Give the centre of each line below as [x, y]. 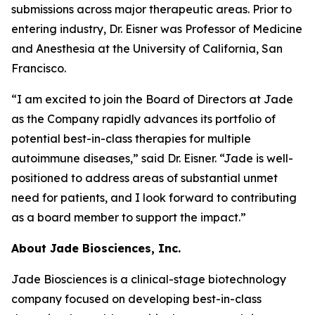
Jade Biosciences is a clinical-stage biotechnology [149, 279]
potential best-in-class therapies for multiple [131, 139]
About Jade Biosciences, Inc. [96, 248]
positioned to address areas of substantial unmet [144, 178]
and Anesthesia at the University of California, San [147, 49]
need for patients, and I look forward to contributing [154, 198]
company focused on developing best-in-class [136, 299]
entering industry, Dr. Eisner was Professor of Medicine [157, 29]
